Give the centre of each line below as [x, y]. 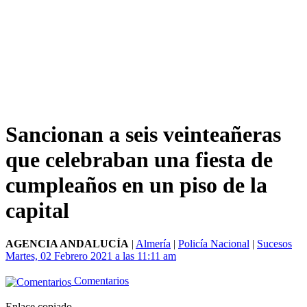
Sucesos [274, 244]
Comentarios [100, 281]
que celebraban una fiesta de [139, 159]
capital [37, 210]
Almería [153, 244]
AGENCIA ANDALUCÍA [67, 244]
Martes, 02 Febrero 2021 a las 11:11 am [91, 256]
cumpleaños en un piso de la [136, 185]
